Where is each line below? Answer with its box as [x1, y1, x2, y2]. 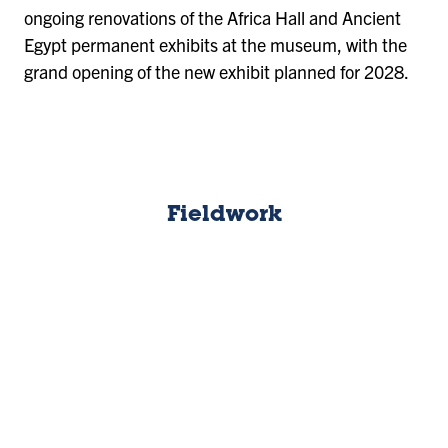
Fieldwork [166, 204, 282, 227]
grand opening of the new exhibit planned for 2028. [24, 60, 409, 84]
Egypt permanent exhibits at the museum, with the [24, 33, 407, 57]
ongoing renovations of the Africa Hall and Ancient [24, 6, 401, 30]
